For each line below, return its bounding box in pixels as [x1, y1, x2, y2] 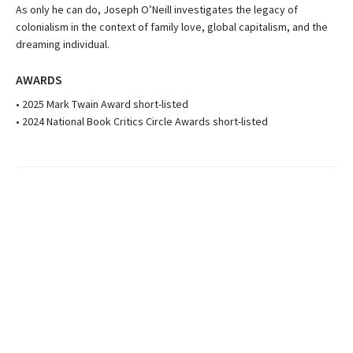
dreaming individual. [16, 36, 110, 51]
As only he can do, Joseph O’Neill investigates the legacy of [16, 2, 298, 17]
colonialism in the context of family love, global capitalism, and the [16, 19, 328, 34]
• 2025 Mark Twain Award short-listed [16, 96, 188, 111]
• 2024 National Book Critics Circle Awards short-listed [16, 113, 268, 128]
